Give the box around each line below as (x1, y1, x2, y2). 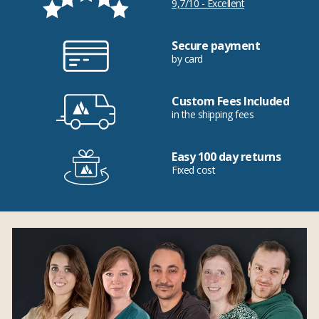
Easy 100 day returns (172, 148, 281, 164)
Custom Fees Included (172, 93, 289, 109)
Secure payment (172, 37, 260, 53)
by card (172, 51, 203, 66)
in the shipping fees (172, 107, 253, 121)
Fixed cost (172, 162, 215, 177)
